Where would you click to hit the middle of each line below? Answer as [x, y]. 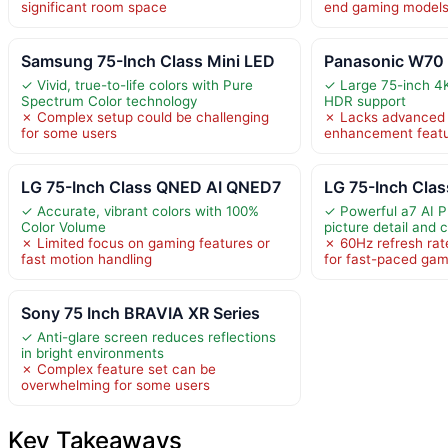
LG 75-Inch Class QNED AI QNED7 [151, 186]
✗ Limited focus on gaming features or [145, 242]
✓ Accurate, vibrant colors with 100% [140, 210]
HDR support [365, 100]
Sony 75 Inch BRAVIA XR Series [140, 312]
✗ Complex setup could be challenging [145, 116]
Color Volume [63, 226]
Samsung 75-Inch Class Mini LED [148, 60]
